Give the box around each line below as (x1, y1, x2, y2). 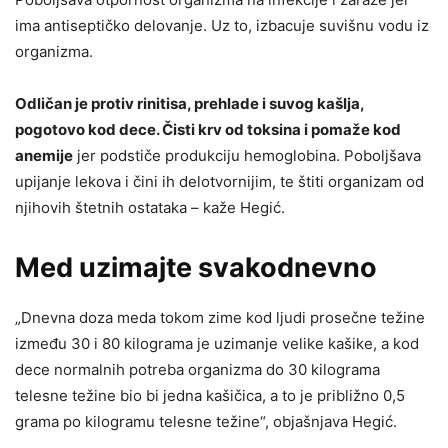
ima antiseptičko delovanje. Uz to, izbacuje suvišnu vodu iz (15, 16, 429, 36)
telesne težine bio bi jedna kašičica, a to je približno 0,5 (15, 386, 405, 406)
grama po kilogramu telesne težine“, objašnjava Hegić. (15, 412, 397, 432)
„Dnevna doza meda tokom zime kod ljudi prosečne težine (15, 308, 425, 328)
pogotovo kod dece (15, 120, 156, 140)
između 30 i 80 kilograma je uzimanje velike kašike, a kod (15, 334, 419, 354)
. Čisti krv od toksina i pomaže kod (156, 120, 401, 140)
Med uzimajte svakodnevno (15, 251, 377, 285)
